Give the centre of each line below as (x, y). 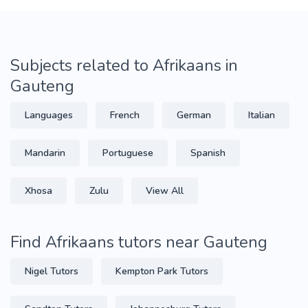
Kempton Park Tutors (162, 271)
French (125, 115)
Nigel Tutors (52, 271)
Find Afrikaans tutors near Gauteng (139, 242)
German (194, 115)
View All (165, 191)
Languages (49, 115)
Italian (262, 115)
